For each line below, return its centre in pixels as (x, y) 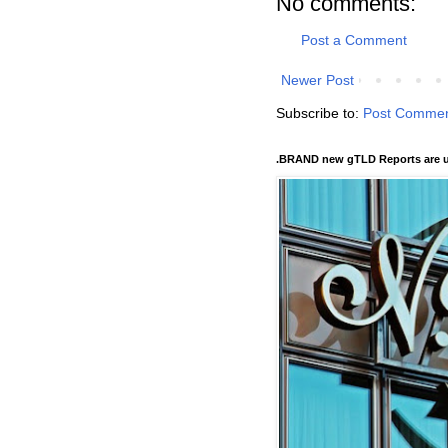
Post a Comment (354, 40)
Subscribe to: (319, 113)
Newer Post (317, 80)
